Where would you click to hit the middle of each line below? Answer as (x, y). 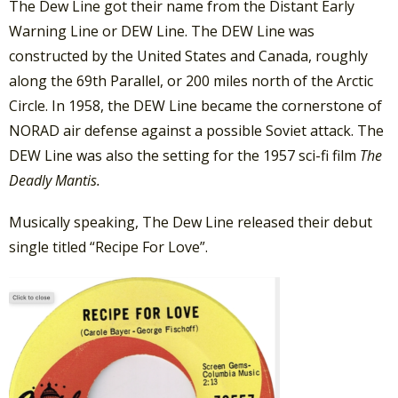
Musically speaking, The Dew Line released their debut (191, 223)
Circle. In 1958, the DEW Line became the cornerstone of (195, 106)
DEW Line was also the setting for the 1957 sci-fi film (184, 156)
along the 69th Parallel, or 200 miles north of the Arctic (191, 81)
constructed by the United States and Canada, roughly (188, 56)
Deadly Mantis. (55, 181)
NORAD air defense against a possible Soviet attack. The (196, 131)
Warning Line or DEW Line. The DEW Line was (162, 32)
